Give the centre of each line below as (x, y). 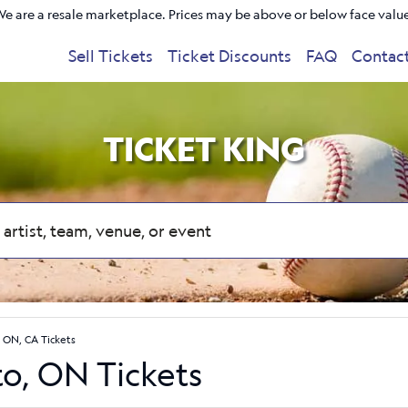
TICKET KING (204, 149)
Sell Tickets (111, 55)
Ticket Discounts (230, 55)
